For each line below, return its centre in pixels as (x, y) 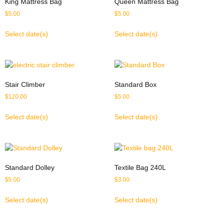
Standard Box (135, 84)
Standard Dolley (30, 167)
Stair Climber (25, 84)
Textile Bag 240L (140, 167)
